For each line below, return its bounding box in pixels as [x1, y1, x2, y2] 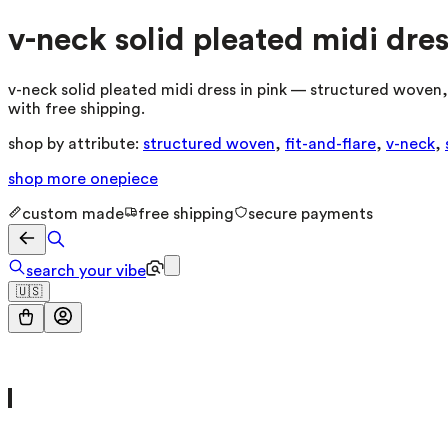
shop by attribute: [8, 135, 139, 152]
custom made [22, 205, 124, 222]
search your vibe [26, 262, 146, 279]
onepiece [90, 170, 158, 187]
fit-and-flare [285, 135, 376, 152]
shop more [8, 170, 90, 187]
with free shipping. [8, 100, 145, 117]
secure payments [248, 205, 373, 222]
